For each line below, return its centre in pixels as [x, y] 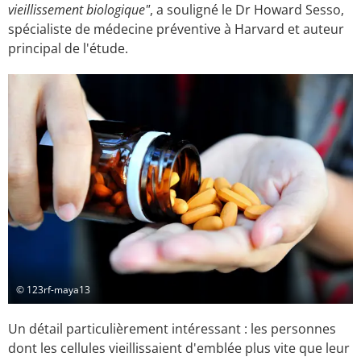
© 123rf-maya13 [53, 289]
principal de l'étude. [68, 49]
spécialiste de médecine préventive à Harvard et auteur [176, 29]
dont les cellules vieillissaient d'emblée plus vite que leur [179, 349]
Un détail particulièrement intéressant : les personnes [172, 329]
